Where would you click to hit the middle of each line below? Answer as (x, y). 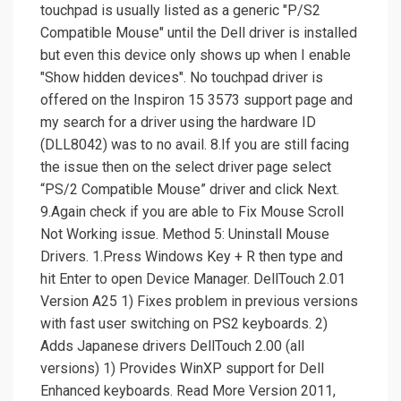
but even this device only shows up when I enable (196, 55)
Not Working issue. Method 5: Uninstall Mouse (185, 235)
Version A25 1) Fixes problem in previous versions (199, 302)
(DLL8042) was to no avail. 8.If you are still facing (195, 145)
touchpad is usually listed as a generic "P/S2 (180, 11)
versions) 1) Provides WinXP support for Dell (182, 369)
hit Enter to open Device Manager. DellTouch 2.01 (193, 279)
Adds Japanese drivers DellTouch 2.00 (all (172, 346)
